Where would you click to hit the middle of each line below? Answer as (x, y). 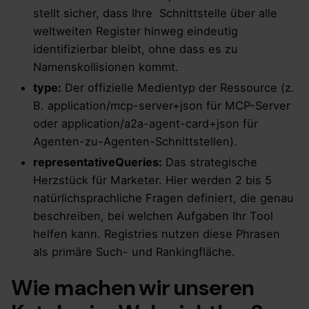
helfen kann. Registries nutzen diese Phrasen (157, 234)
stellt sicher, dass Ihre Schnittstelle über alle (155, 13)
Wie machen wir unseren (132, 288)
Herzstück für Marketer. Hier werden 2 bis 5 (152, 180)
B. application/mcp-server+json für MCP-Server (162, 106)
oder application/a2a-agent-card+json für (146, 124)
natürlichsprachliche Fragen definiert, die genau (163, 198)
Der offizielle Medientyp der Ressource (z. (178, 88)
